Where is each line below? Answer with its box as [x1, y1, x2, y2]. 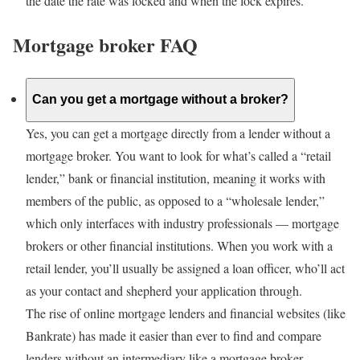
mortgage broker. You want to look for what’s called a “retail [26, 147, 331, 164]
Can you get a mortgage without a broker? [32, 92, 288, 107]
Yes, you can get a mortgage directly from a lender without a [26, 125, 330, 141]
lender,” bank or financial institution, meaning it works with [26, 170, 325, 186]
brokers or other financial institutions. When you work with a [26, 237, 333, 254]
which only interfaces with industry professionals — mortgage [26, 215, 339, 231]
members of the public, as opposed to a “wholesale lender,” [26, 192, 325, 209]
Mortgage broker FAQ [13, 30, 198, 59]
